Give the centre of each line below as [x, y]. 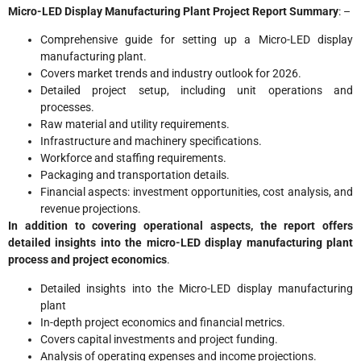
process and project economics [87, 260]
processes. [67, 108]
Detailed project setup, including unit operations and [197, 91]
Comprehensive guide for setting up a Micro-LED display [197, 40]
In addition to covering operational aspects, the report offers [180, 226]
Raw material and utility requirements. [135, 124]
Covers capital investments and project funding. [159, 339]
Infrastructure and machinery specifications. [151, 141]
